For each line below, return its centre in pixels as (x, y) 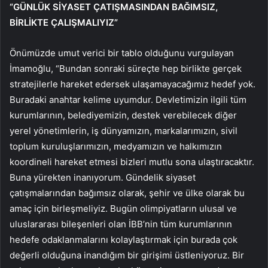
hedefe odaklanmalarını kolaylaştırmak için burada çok (124, 239)
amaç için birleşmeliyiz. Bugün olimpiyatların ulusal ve (123, 208)
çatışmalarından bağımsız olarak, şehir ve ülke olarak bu (127, 193)
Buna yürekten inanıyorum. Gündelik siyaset (103, 177)
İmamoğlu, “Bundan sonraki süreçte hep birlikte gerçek (126, 68)
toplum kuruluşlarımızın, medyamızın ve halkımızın (116, 146)
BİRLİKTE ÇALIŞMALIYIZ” (64, 22)
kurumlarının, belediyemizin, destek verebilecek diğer (123, 115)
